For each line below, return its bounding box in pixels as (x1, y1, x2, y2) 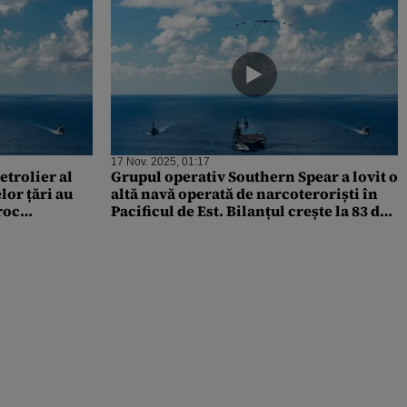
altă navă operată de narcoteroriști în (111, 183, 378, 203)
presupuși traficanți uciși (111, 217, 292, 238)
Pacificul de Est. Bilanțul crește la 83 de (111, 200, 388, 221)
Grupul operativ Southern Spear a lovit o (111, 165, 398, 186)
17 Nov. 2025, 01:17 (111, 154, 210, 168)
